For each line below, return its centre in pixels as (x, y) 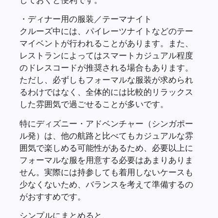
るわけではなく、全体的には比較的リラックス (106, 92)
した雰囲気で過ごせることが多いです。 (94, 104)
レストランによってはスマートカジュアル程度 (106, 55)
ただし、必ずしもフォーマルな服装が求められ (106, 80)
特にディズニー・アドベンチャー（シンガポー (106, 123)
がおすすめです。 (53, 196)
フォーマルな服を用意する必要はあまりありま (106, 160)
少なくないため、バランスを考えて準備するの (106, 184)
